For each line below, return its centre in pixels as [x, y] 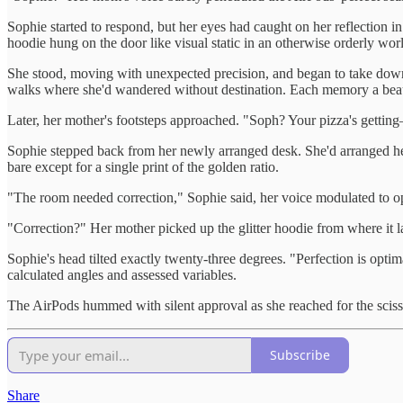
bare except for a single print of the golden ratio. [143, 166]
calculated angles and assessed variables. [122, 274]
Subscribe [300, 355]
